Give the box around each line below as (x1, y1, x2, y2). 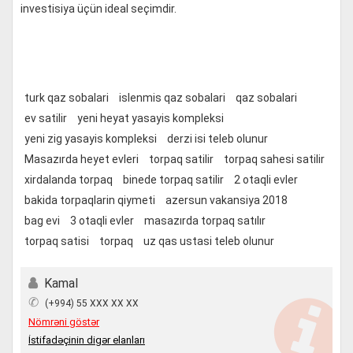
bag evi (24, 214, 60, 227)
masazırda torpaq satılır (144, 214, 266, 227)
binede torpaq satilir (123, 173, 224, 186)
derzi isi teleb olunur (167, 132, 268, 145)
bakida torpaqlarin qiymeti (24, 194, 155, 206)
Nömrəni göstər (28, 316, 99, 328)
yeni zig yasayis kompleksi (24, 132, 157, 145)
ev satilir (24, 112, 67, 124)
